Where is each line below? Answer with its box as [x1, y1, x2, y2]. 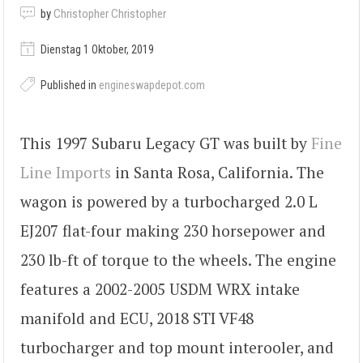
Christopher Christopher [53, 6, 166, 21]
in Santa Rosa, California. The [111, 161, 324, 182]
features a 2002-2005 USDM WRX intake [20, 278, 300, 299]
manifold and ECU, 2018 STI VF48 [20, 307, 254, 328]
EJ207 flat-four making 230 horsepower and [20, 220, 326, 241]
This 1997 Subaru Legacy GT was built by [20, 132, 311, 153]
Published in [38, 78, 99, 92]
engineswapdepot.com [99, 78, 205, 92]
